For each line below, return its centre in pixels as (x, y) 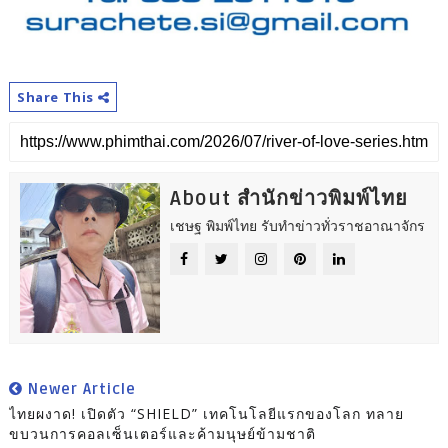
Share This (57, 96)
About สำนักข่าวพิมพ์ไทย (288, 198)
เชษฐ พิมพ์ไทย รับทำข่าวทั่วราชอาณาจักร (297, 225)
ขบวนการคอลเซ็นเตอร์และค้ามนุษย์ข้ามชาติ (162, 433)
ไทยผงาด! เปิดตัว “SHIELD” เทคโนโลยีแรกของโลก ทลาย (206, 413)
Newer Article (79, 388)
